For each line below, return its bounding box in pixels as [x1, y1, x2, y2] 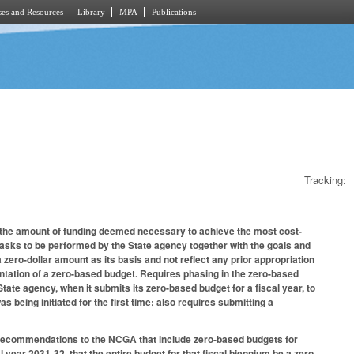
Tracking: [304, 171, 346, 187]
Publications [152, 7, 196, 17]
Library [77, 7, 105, 17]
